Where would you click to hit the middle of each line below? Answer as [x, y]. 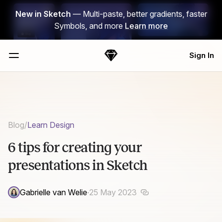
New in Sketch [43, 14]
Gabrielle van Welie [54, 192]
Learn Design [51, 125]
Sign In [202, 55]
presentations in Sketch [78, 165]
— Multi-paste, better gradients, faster [139, 14]
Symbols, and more [89, 26]
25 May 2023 [113, 192]
